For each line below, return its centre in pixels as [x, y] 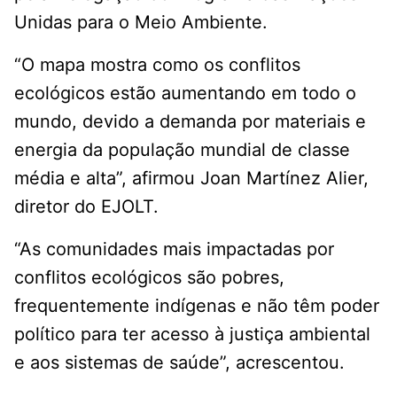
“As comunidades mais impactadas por [174, 249]
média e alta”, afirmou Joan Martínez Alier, [191, 179]
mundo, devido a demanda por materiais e [190, 122]
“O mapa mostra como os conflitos [157, 65]
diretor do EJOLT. [86, 207]
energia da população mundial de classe [182, 150]
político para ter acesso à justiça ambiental [192, 335]
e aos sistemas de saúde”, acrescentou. [179, 363]
